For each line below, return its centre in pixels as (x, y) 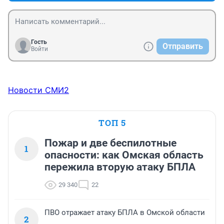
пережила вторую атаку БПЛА (120, 167)
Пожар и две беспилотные (110, 143)
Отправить (183, 46)
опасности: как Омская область (124, 155)
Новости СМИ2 (38, 90)
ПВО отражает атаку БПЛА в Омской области (125, 213)
